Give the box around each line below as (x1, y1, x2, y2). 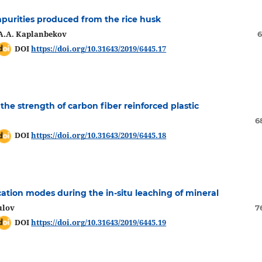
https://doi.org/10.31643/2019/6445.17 (31, 43, 167, 54)
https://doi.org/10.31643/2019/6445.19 (31, 216, 167, 227)
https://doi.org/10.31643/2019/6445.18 (31, 130, 167, 141)
